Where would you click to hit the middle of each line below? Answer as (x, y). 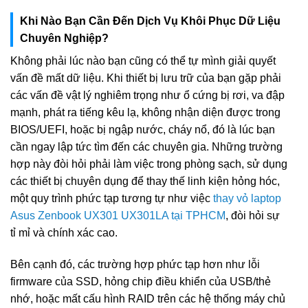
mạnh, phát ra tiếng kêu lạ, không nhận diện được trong (145, 112)
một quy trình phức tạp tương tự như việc (112, 198)
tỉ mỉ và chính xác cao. (64, 232)
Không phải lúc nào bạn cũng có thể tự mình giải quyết (143, 60)
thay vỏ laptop (247, 198)
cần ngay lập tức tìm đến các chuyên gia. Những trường (146, 146)
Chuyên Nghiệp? (64, 38)
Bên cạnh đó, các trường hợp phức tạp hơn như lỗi (135, 264)
